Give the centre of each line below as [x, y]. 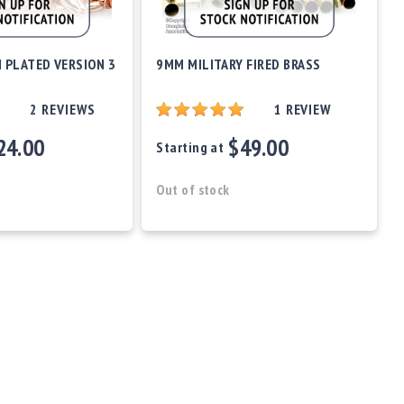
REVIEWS [68, 109]
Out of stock [193, 189]
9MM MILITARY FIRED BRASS [239, 64]
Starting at [190, 147]
